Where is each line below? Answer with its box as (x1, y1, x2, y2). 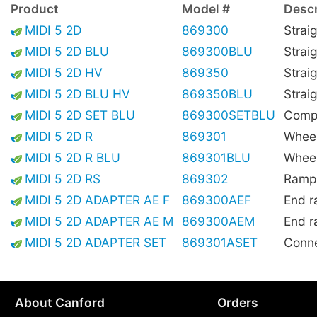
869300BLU (182, 43, 253, 59)
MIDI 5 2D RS (25, 171, 100, 186)
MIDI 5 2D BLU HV (25, 86, 130, 101)
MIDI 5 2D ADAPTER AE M (25, 213, 173, 229)
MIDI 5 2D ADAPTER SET (25, 234, 166, 250)
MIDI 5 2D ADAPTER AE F (25, 192, 170, 207)
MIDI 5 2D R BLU (25, 149, 120, 165)
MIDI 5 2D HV (25, 64, 103, 80)
